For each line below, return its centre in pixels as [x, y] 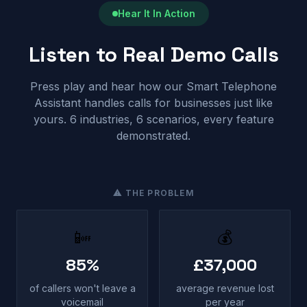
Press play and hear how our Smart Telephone [153, 86]
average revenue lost [225, 288]
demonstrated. [153, 136]
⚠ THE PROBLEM [153, 193]
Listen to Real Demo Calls [153, 54]
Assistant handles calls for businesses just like [153, 103]
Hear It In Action [156, 13]
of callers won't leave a [82, 288]
